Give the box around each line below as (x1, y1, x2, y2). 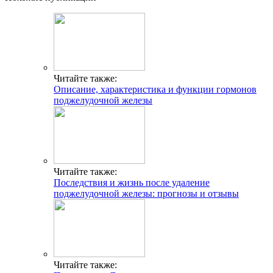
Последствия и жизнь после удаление (54, 177, 210, 188)
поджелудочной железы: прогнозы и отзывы (54, 188, 239, 199)
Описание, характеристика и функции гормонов (54, 83, 257, 94)
